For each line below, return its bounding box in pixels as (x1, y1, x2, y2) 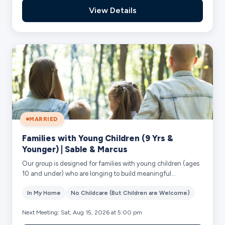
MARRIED (29, 115, 58, 123)
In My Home (27, 189, 61, 196)
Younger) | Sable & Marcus (22, 144, 128, 154)
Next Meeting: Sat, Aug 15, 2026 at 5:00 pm (22, 208, 143, 216)
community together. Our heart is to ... (22, 179, 132, 187)
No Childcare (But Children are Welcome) (71, 189, 190, 196)
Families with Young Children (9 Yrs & (22, 133, 174, 143)
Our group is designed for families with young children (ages (22, 159, 200, 167)
